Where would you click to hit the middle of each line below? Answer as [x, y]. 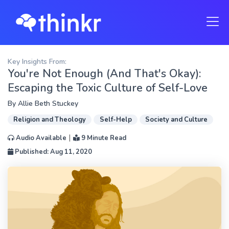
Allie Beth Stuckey [48, 104]
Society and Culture [176, 120]
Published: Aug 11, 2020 [53, 152]
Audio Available [40, 138]
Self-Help [116, 120]
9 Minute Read [103, 138]
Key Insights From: [37, 62]
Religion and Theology [50, 120]
